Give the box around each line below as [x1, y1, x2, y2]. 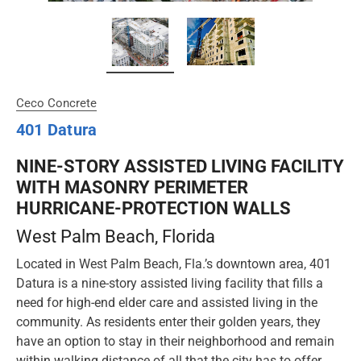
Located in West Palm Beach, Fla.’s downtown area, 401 [16, 255, 331, 272]
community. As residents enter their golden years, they [16, 313, 321, 330]
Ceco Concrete [16, 95, 97, 110]
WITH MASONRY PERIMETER [16, 176, 248, 197]
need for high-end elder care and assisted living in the [16, 294, 317, 310]
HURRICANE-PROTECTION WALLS [16, 197, 291, 218]
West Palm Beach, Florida [16, 226, 215, 247]
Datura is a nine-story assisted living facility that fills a [16, 275, 323, 291]
